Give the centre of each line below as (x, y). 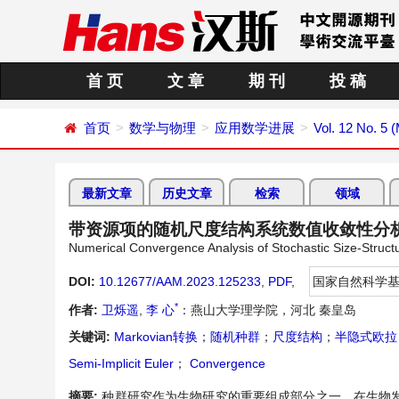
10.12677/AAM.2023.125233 (180, 281)
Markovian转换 (156, 337)
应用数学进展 (255, 128)
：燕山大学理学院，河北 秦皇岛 (267, 310)
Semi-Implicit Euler (121, 363)
